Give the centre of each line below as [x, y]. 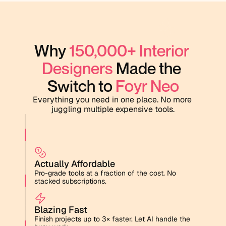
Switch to [81, 86]
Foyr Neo [147, 86]
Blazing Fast [61, 210]
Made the [147, 68]
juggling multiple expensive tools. [113, 109]
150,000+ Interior [129, 50]
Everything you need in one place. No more [112, 100]
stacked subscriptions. [70, 181]
